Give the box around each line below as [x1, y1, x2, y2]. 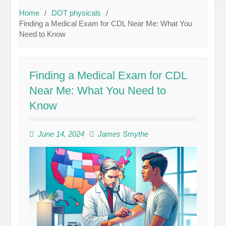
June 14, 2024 [38, 130, 85, 139]
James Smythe [98, 130, 149, 139]
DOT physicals [51, 9, 101, 18]
